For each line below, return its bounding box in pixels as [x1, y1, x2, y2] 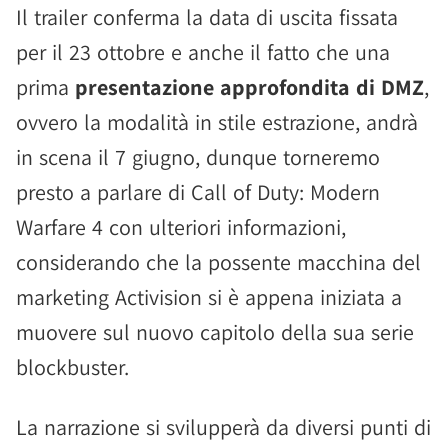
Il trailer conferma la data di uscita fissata [16, 3, 398, 31]
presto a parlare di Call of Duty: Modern [16, 178, 380, 206]
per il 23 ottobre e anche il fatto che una [16, 38, 390, 66]
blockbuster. [16, 353, 129, 381]
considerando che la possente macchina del [16, 248, 421, 276]
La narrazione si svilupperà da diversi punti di [16, 413, 431, 441]
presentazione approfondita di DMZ [75, 73, 424, 101]
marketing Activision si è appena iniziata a [16, 283, 402, 311]
